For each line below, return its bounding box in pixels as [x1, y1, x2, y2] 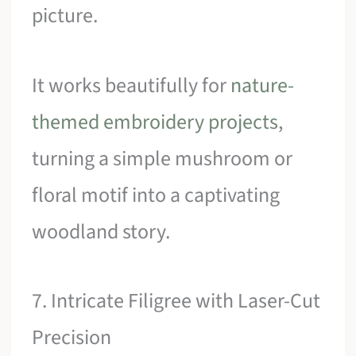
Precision [32, 323, 112, 353]
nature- [230, 70, 295, 100]
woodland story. [32, 216, 171, 246]
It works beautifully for [32, 70, 231, 100]
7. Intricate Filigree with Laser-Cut [32, 286, 321, 316]
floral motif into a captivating [32, 180, 281, 210]
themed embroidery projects [32, 106, 279, 137]
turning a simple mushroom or [32, 143, 293, 173]
